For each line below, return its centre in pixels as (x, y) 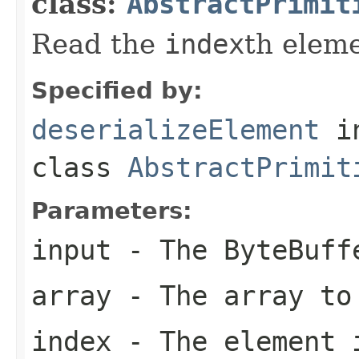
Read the (98, 44)
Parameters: (112, 210)
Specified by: (117, 90)
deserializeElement (175, 129)
